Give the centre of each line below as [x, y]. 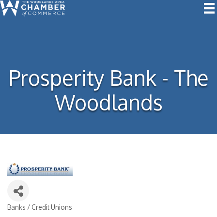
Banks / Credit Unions [40, 207]
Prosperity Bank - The [108, 77]
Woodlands [108, 102]
